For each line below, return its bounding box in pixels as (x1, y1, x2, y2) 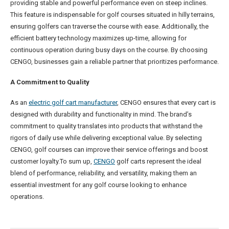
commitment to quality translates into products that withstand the (10, 122, 202, 130)
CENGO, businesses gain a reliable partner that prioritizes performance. (10, 57, 219, 65)
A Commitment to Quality (10, 78, 89, 86)
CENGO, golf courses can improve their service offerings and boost (10, 145, 208, 153)
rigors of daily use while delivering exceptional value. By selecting (10, 133, 202, 142)
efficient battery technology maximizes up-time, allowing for (10, 34, 187, 42)
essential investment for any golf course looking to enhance (10, 180, 187, 189)
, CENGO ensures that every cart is (117, 98, 216, 106)
